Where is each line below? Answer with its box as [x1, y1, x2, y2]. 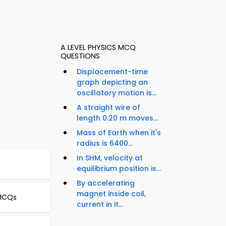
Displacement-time [77, 67, 148, 77]
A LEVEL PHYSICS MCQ [61, 42, 136, 53]
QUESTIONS [61, 51, 100, 62]
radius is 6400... [77, 138, 133, 149]
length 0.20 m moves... [77, 113, 158, 124]
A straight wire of [77, 102, 140, 113]
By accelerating [77, 178, 135, 189]
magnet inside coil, [77, 189, 146, 199]
